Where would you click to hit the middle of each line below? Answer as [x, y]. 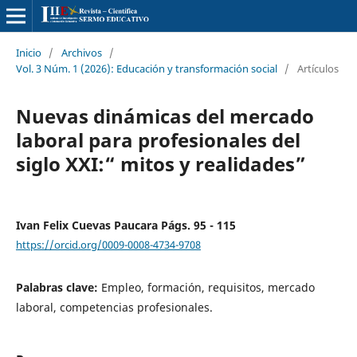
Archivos [81, 52]
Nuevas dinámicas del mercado [165, 116]
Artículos [318, 68]
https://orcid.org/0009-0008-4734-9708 [108, 244]
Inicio [28, 52]
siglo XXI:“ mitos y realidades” [161, 163]
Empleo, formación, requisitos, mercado [208, 288]
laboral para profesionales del [158, 139]
